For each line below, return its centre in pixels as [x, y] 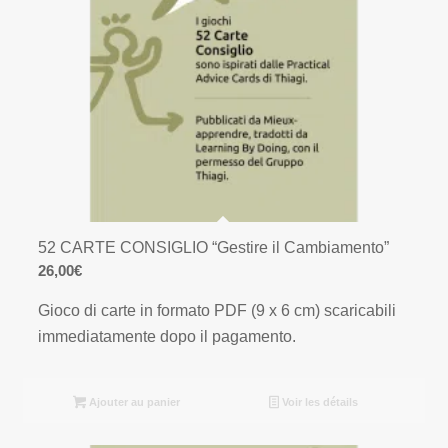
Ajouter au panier [133, 402]
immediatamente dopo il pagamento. [167, 336]
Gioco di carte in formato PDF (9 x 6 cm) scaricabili [217, 310]
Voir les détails [318, 402]
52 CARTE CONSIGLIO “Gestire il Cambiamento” [214, 248]
